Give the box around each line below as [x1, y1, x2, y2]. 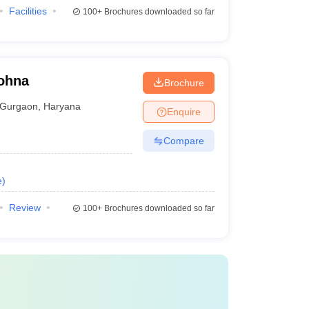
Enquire [166, 106, 201, 117]
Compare [163, 134, 204, 146]
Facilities [8, 6, 47, 17]
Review [8, 202, 41, 213]
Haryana [43, 100, 81, 112]
